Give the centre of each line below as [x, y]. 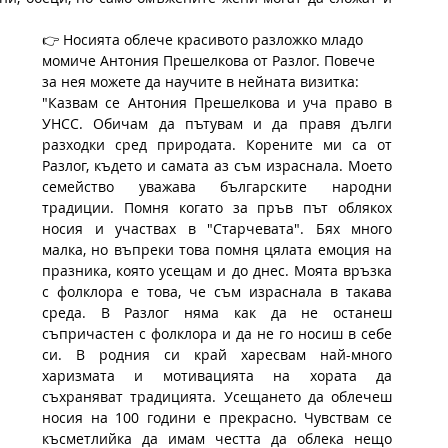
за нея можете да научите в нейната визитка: [200, 81]
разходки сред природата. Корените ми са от [217, 144]
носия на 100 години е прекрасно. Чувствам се [217, 417]
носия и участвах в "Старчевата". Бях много [217, 228]
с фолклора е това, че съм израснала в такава [217, 291]
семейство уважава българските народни [217, 186]
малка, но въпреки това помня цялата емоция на [217, 249]
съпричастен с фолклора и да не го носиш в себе [217, 333]
